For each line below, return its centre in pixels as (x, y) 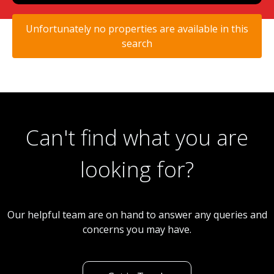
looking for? (137, 169)
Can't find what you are (137, 137)
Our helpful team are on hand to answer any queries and (137, 215)
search (137, 43)
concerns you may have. (137, 230)
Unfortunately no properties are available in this (137, 28)
